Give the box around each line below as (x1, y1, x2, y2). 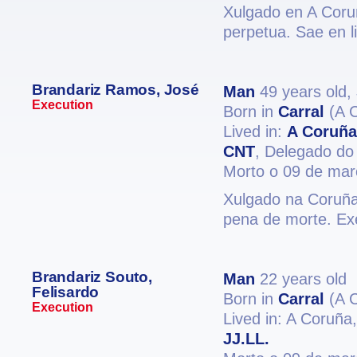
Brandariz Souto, (32, 269, 152, 285)
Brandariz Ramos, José (32, 81, 199, 98)
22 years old (255, 270, 347, 288)
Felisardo (32, 284, 100, 300)
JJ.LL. (223, 330, 269, 347)
